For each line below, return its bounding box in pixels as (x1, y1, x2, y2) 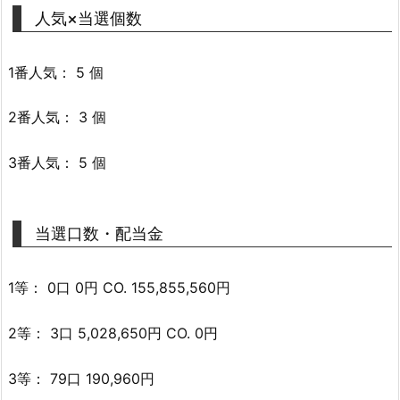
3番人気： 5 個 (8, 154, 106, 172)
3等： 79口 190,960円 (8, 369, 154, 387)
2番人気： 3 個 (8, 108, 106, 127)
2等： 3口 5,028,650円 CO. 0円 (8, 323, 218, 342)
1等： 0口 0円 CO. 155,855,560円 (8, 279, 230, 297)
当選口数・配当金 (35, 224, 163, 244)
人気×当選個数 (35, 8, 142, 28)
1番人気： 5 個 (8, 62, 104, 81)
